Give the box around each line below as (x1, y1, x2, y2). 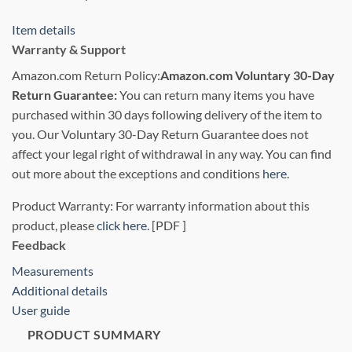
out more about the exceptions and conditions (12, 165, 262, 181)
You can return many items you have (117, 86, 314, 102)
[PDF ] (149, 217, 186, 233)
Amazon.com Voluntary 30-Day (160, 67, 335, 82)
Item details (12, 21, 75, 37)
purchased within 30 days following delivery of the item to (12, 106, 322, 122)
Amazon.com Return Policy (12, 67, 157, 82)
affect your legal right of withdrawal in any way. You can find (12, 145, 332, 161)
